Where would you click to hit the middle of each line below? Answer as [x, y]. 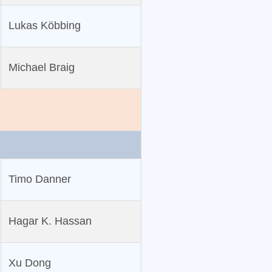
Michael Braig [41, 68]
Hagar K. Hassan [50, 221]
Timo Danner [39, 179]
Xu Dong [29, 263]
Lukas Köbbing [44, 26]
